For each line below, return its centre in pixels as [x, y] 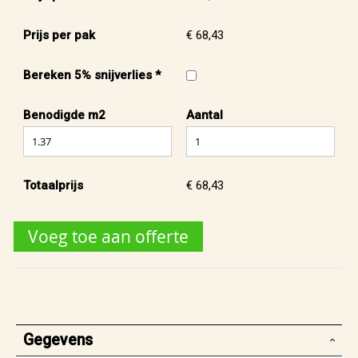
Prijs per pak [59, 35]
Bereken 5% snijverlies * [92, 75]
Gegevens [58, 340]
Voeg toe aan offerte [108, 237]
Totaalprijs [53, 185]
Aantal [205, 115]
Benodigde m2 [64, 115]
